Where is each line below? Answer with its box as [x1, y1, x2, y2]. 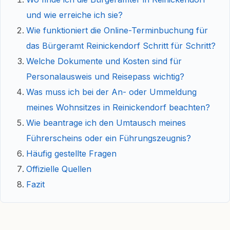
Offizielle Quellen [26, 164, 91, 174]
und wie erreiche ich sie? [26, 10, 123, 20]
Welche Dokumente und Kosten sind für [26, 56, 182, 66]
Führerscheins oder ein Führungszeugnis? [26, 133, 191, 143]
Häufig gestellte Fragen [26, 148, 117, 159]
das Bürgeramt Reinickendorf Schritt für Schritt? [26, 41, 216, 51]
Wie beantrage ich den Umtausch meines [26, 118, 186, 128]
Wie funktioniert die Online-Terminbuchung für [26, 25, 208, 35]
